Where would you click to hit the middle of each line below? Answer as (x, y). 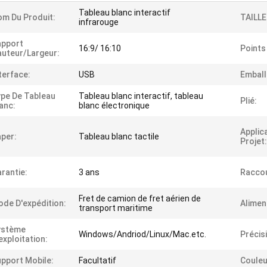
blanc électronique (114, 106)
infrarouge (99, 22)
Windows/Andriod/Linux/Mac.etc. (142, 235)
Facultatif (97, 261)
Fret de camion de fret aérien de (140, 199)
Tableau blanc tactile (119, 137)
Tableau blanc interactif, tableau (141, 96)
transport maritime (116, 208)
